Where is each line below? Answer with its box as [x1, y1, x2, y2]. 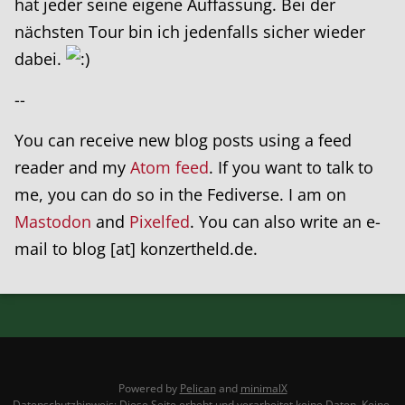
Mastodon [14, 210, 91, 232]
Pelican [179, 380, 216, 396]
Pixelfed [129, 210, 190, 232]
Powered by [118, 380, 180, 396]
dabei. [14, 47, 66, 70]
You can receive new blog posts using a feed [14, 128, 352, 151]
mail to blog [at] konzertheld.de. [14, 237, 258, 259]
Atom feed [130, 155, 209, 178]
